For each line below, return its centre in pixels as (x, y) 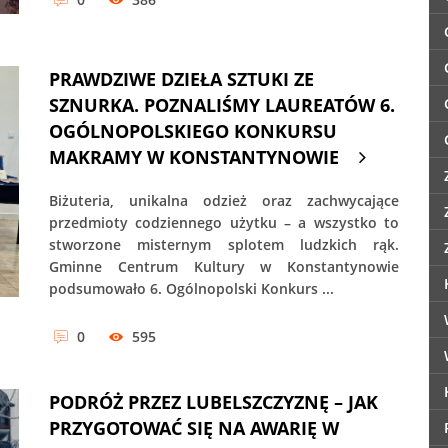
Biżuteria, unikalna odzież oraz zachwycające (224, 201)
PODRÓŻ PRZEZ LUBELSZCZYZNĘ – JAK (213, 402)
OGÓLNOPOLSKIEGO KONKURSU (193, 131)
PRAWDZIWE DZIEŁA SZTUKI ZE (181, 79)
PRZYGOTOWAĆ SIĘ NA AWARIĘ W (194, 428)
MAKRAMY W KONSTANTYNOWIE (194, 157)
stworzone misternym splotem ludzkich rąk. (224, 245)
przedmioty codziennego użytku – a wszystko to (224, 223)
